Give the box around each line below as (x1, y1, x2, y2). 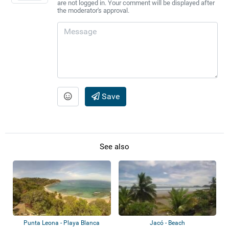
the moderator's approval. (57, 6, 129, 14)
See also (100, 142, 129, 152)
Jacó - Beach (149, 219, 185, 227)
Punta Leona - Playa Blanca (24, 219, 100, 227)
